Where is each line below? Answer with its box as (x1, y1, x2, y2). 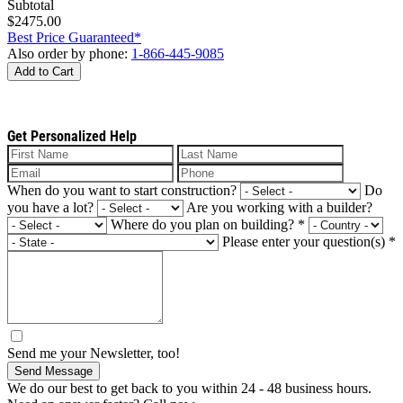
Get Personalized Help (7, 127, 137, 145)
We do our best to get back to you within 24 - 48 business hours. (7, 380, 372, 396)
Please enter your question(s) (222, 233, 389, 249)
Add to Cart (14, 64, 74, 78)
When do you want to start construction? (7, 182, 237, 198)
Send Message (14, 363, 93, 378)
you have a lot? (7, 199, 94, 215)
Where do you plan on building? (111, 216, 298, 232)
